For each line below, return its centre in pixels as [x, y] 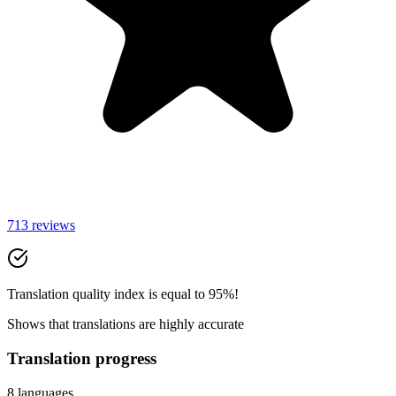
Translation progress [82, 359]
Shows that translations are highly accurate [126, 324]
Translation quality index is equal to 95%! [123, 294]
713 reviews [41, 225]
